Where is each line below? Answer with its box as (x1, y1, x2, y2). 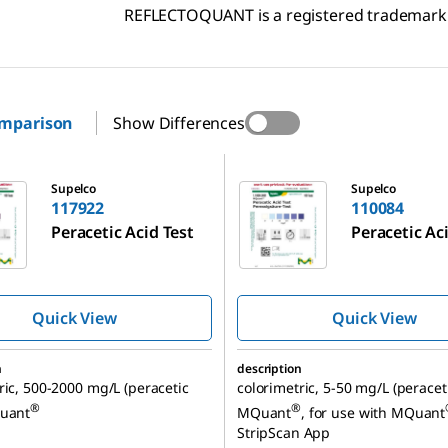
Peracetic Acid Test (51, 221, 194, 244)
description (237, 360, 302, 378)
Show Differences (113, 112, 245, 135)
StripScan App (237, 422, 331, 442)
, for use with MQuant (301, 402, 446, 422)
